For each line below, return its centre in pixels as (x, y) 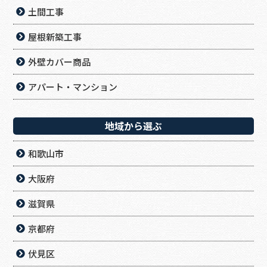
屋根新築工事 (55, 37)
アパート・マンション (73, 87)
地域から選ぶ (133, 126)
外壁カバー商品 (60, 62)
